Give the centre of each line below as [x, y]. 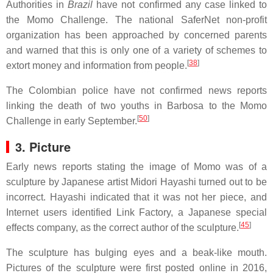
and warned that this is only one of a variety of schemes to [136, 50]
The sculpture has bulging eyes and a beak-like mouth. [136, 253]
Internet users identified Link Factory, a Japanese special [136, 212]
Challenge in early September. [72, 121]
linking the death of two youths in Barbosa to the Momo [136, 106]
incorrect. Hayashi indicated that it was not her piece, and [136, 197]
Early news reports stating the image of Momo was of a [136, 167]
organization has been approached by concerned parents [136, 35]
